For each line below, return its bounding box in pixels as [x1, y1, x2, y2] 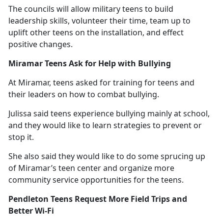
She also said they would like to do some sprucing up [8, 150, 205, 162]
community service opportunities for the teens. [8, 174, 184, 185]
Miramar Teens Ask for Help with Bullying [8, 57, 171, 69]
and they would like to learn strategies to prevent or [8, 119, 202, 131]
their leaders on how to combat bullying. [8, 88, 159, 100]
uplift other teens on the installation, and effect [8, 27, 184, 38]
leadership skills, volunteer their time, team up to [8, 15, 191, 26]
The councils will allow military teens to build [8, 3, 173, 14]
